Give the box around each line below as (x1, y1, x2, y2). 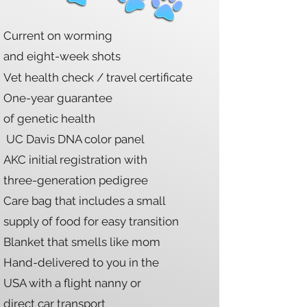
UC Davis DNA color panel (3, 132, 145, 146)
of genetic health (3, 112, 95, 125)
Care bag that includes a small (3, 194, 166, 208)
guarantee (57, 91, 112, 105)
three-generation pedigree (3, 173, 148, 187)
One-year (3, 91, 57, 105)
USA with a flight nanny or (3, 276, 141, 290)
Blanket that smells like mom (3, 235, 160, 249)
